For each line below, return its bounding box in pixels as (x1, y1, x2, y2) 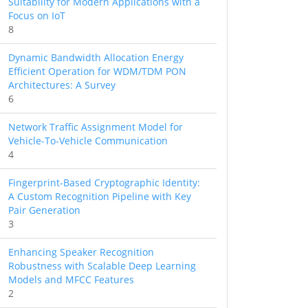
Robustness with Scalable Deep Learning (8, 259, 196, 273)
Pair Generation (8, 203, 80, 217)
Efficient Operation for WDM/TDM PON (8, 65, 186, 78)
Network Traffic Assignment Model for (8, 120, 183, 134)
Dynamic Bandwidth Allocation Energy (8, 51, 184, 65)
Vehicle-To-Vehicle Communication (8, 134, 168, 148)
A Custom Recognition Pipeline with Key (8, 190, 191, 203)
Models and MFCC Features (8, 273, 134, 287)
